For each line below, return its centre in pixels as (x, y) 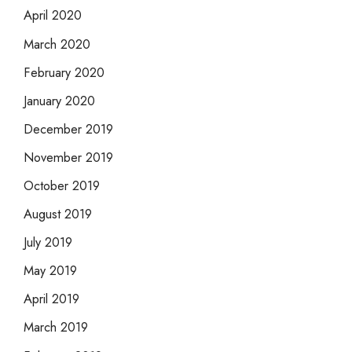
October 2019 (62, 185)
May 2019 (50, 271)
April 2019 (51, 299)
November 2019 (68, 157)
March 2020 (57, 44)
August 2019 (58, 214)
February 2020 (64, 72)
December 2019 (68, 128)
